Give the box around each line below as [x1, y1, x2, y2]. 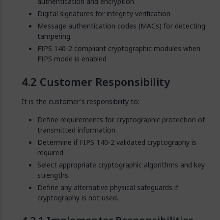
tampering [37, 31, 70, 41]
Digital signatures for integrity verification [37, 8, 170, 19]
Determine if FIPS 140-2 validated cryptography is [37, 137, 196, 147]
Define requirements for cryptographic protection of [37, 114, 205, 125]
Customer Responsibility [40, 74, 170, 90]
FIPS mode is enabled [37, 54, 107, 64]
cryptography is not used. [37, 192, 118, 203]
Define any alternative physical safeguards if [37, 182, 178, 192]
